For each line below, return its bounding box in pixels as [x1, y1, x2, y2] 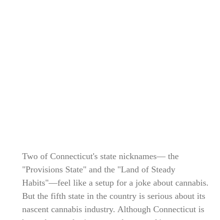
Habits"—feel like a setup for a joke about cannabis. [22, 177, 209, 188]
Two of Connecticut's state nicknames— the [22, 151, 179, 161]
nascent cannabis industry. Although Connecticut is [22, 204, 204, 214]
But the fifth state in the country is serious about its [22, 191, 205, 201]
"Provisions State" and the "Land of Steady [22, 164, 175, 174]
